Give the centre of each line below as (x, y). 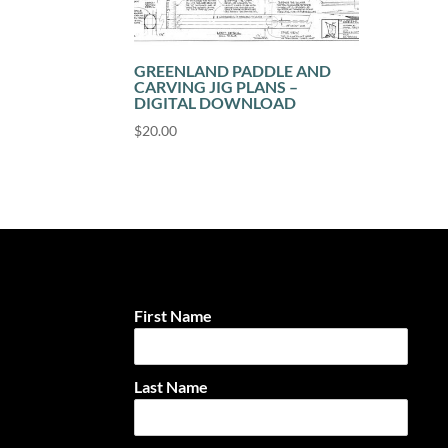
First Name (173, 315)
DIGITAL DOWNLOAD (215, 103)
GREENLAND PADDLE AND (233, 71)
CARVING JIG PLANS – (216, 87)
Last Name (171, 386)
